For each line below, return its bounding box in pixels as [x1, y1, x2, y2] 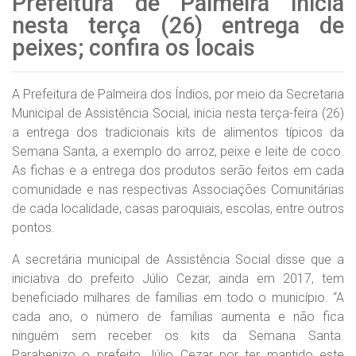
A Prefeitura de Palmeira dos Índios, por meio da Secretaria [12, 87, 344, 102]
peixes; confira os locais [12, 34, 255, 61]
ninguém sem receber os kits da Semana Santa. [12, 328, 344, 343]
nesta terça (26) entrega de [12, 12, 344, 39]
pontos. [12, 220, 55, 235]
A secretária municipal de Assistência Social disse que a [12, 252, 344, 267]
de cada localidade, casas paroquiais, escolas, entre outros [12, 201, 344, 216]
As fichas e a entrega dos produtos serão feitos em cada [12, 163, 344, 178]
